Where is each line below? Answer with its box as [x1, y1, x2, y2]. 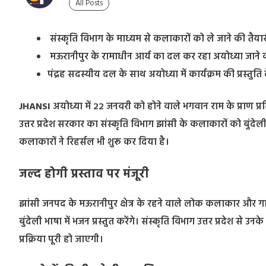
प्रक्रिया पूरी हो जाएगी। [19, 232, 103, 248]
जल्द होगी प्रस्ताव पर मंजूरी [19, 164, 149, 184]
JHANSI [19, 99, 50, 115]
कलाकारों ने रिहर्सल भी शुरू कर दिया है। [19, 134, 169, 150]
